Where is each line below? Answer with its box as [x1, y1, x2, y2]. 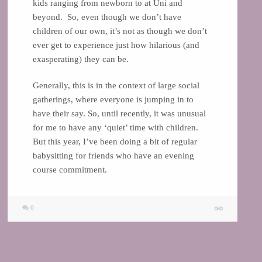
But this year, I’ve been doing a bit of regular [32, 137, 197, 147]
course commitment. [32, 165, 109, 175]
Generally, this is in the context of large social [32, 81, 199, 91]
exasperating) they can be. [32, 54, 129, 64]
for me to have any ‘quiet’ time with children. [32, 123, 201, 133]
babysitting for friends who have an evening [32, 151, 194, 161]
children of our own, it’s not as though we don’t [32, 26, 207, 36]
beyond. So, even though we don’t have [32, 12, 181, 22]
